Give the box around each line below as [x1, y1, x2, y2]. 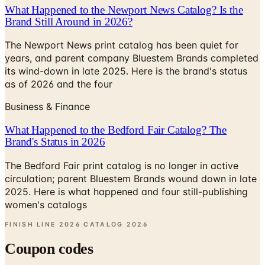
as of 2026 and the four [5, 50, 112, 63]
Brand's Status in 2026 [5, 107, 105, 120]
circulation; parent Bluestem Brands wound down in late [5, 144, 257, 157]
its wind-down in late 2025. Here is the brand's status [5, 37, 247, 50]
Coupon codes [5, 212, 93, 230]
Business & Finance [5, 73, 90, 85]
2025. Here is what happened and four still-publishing [5, 157, 248, 170]
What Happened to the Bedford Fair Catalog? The [5, 95, 227, 108]
